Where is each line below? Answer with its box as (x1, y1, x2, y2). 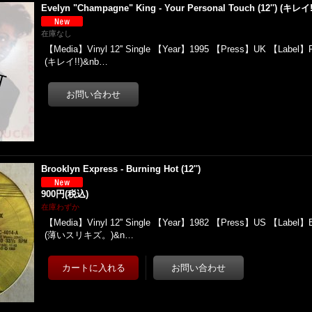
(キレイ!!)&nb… (45, 56, 109, 67)
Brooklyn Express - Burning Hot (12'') (41, 164, 201, 174)
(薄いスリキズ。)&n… (45, 230, 134, 240)
